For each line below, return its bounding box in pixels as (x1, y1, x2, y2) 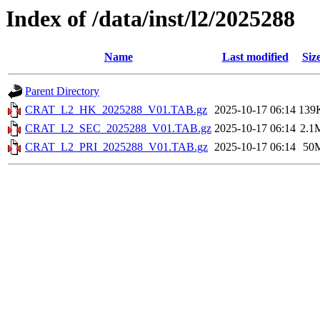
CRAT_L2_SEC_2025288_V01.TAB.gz (25, 122, 211, 135)
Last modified (221, 51, 289, 64)
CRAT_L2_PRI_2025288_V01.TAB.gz (25, 141, 208, 154)
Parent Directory (25, 85, 99, 98)
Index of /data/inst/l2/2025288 (6, 6, 295, 31)
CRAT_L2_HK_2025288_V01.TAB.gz (25, 104, 207, 116)
